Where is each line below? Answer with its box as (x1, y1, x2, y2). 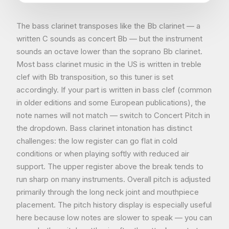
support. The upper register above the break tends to (16, 162, 203, 171)
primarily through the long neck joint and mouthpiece (16, 187, 199, 197)
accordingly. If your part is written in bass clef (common (16, 85, 212, 95)
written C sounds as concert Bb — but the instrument (16, 34, 202, 43)
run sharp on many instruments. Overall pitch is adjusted (16, 174, 211, 184)
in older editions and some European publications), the (16, 98, 206, 107)
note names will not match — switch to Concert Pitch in (16, 110, 210, 120)
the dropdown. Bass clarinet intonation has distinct (16, 123, 192, 133)
